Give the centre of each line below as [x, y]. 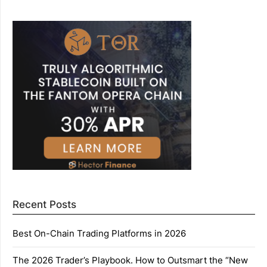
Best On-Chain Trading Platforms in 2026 [99, 233]
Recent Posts [44, 204]
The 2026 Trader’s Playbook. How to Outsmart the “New [130, 260]
